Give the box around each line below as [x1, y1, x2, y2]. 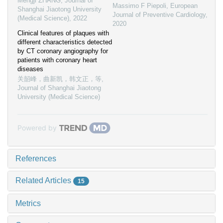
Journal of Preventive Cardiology [112, 11, 206, 19]
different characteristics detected [17, 38, 112, 46]
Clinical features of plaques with [17, 29, 109, 37]
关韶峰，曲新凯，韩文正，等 [17, 75, 102, 83]
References [15, 154, 56, 163]
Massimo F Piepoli [112, 2, 166, 10]
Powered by [17, 123, 57, 132]
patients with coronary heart [17, 56, 97, 64]
